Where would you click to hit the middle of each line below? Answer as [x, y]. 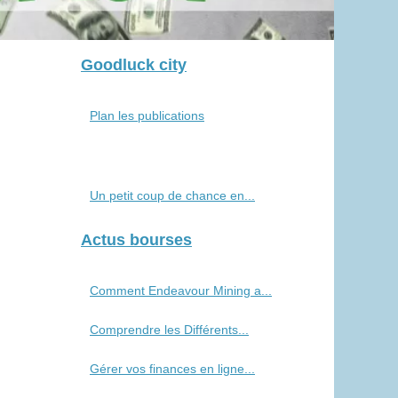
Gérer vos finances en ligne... [172, 369]
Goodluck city [134, 65]
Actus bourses [136, 240]
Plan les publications [147, 116]
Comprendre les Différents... [169, 330]
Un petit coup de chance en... [172, 196]
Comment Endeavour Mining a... [181, 291]
